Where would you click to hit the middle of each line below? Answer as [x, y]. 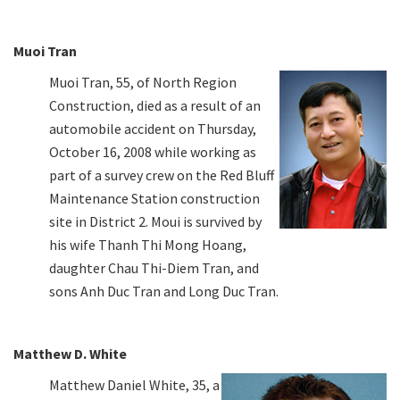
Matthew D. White [70, 353]
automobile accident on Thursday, [153, 128]
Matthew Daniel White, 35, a [134, 384]
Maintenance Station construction [154, 198]
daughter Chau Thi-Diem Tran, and [154, 267]
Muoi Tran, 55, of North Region [143, 82]
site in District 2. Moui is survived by [155, 221]
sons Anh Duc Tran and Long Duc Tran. [164, 291]
